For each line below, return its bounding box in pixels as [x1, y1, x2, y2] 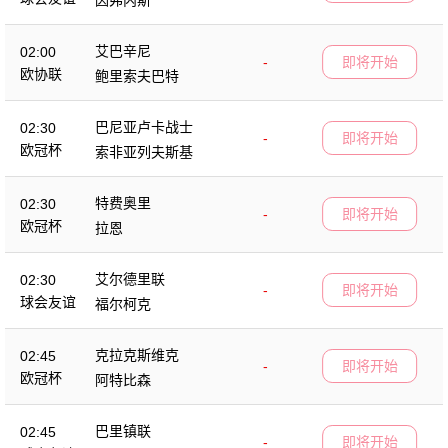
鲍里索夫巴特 [95, 67, 179, 84]
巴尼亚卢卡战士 [95, 118, 193, 135]
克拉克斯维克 [95, 346, 179, 363]
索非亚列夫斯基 [95, 143, 193, 160]
